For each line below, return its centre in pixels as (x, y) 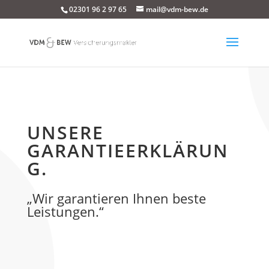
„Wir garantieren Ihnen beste (116, 198)
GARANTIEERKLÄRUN (128, 150)
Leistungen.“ (65, 211)
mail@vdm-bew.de (177, 9)
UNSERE (65, 132)
